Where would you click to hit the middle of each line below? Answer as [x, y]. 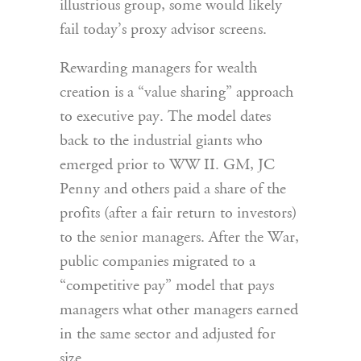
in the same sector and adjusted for [168, 335]
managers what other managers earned [179, 311]
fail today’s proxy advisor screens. [163, 30]
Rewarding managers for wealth [158, 69]
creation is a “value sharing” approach [176, 93]
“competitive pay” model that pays [167, 286]
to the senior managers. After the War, [179, 238]
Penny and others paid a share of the [173, 190]
